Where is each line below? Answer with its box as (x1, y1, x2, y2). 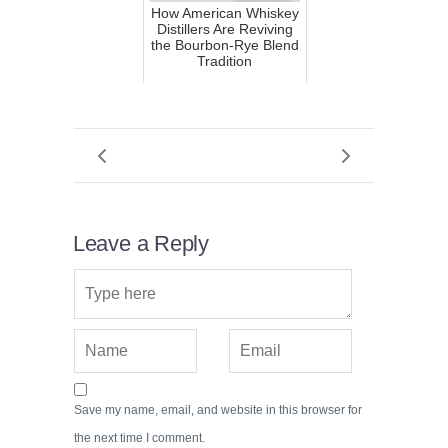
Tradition (197, 53, 252, 70)
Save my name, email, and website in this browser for (74, 403, 362, 418)
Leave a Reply (72, 230, 209, 256)
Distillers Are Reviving (156, 21, 293, 38)
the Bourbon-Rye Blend (150, 37, 299, 54)
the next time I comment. (74, 431, 205, 446)
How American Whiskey (150, 5, 299, 22)
